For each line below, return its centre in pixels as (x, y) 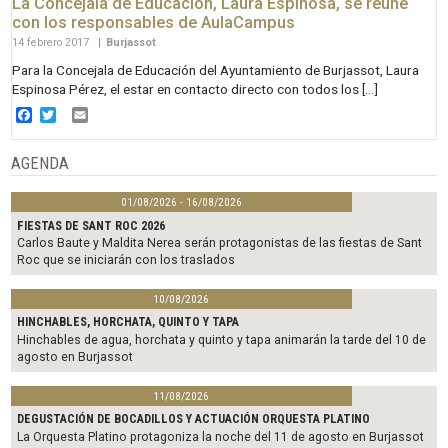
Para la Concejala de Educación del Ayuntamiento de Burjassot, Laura (216, 69)
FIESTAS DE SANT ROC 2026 (91, 225)
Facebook (67, 114)
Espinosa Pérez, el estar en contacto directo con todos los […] (195, 88)
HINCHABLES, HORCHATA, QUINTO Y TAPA (128, 322)
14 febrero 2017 (52, 43)
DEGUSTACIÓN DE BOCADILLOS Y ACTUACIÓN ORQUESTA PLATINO (194, 419)
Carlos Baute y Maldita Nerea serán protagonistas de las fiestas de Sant (220, 242)
